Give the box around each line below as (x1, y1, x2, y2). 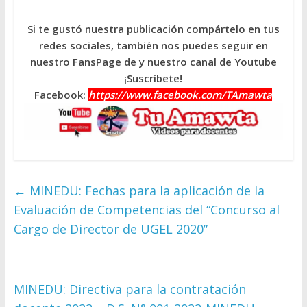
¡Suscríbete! (124, 71, 183, 86)
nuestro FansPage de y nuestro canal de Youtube (29, 55, 277, 69)
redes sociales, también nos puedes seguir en (38, 38, 268, 53)
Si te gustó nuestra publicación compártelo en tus (27, 22, 280, 36)
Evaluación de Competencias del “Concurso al (13, 201, 280, 219)
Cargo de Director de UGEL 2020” (13, 221, 208, 238)
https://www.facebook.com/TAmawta (88, 88, 273, 102)
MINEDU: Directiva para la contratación (13, 281, 246, 298)
